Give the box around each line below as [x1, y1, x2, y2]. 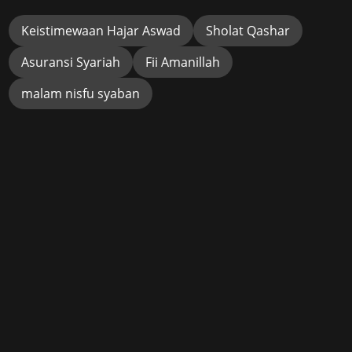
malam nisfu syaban [20, 84, 140, 102]
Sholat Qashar [205, 21, 290, 39]
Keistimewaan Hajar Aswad [20, 21, 181, 39]
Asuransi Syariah [20, 53, 120, 71]
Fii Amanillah [145, 53, 220, 71]
